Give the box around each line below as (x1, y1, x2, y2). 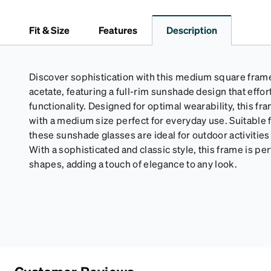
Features (99, 24, 137, 36)
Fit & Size (29, 24, 70, 36)
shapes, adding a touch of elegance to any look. (29, 157, 238, 170)
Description (166, 24, 217, 36)
